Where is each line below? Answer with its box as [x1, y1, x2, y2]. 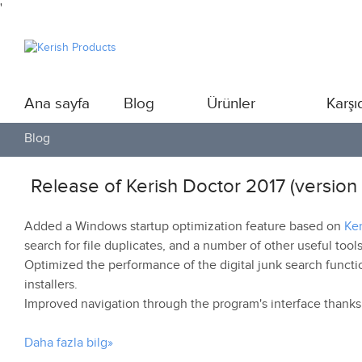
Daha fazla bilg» [24, 335, 113, 351]
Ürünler [207, 95, 255, 113]
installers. [24, 276, 78, 293]
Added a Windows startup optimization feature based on [24, 218, 344, 234]
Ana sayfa [24, 95, 90, 113]
